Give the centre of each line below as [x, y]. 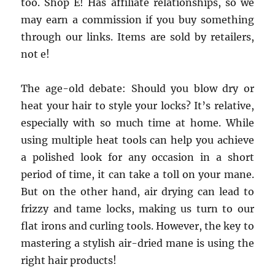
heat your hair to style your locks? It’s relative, [137, 106]
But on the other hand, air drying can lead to [137, 192]
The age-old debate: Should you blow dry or [137, 88]
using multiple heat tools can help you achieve [137, 140]
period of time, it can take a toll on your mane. [137, 174]
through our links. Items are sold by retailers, [137, 37]
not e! [36, 54]
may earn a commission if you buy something [137, 20]
